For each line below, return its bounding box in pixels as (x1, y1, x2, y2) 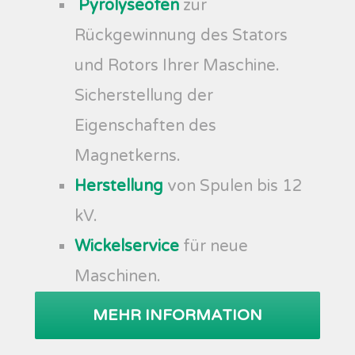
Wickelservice (74, 237, 179, 256)
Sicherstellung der (74, 86, 213, 105)
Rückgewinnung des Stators (74, 26, 288, 45)
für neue (179, 237, 248, 256)
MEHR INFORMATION (93, 306, 262, 325)
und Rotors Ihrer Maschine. (74, 56, 280, 75)
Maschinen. (74, 267, 161, 286)
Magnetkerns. (74, 147, 181, 166)
